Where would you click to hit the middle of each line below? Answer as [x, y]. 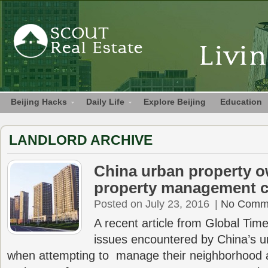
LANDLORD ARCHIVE [81, 140]
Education [241, 102]
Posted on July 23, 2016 [152, 204]
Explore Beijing [175, 102]
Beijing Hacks [39, 102]
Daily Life [105, 102]
